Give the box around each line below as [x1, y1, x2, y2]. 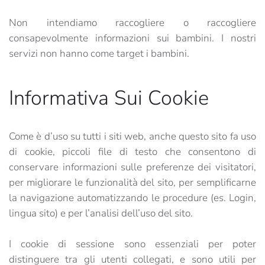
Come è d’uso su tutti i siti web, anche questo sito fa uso [9, 130, 256, 143]
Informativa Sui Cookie [9, 84, 209, 112]
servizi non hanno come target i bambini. [9, 47, 189, 60]
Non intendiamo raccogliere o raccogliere [9, 16, 256, 30]
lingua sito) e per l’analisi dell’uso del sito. [9, 206, 193, 220]
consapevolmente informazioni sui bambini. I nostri [9, 31, 256, 45]
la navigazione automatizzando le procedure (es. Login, [9, 191, 256, 205]
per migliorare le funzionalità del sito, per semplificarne [9, 176, 256, 189]
